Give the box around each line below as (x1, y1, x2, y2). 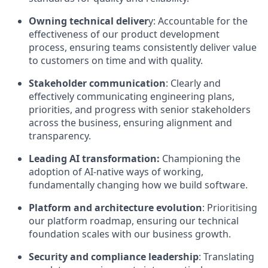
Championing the (162, 152, 240, 165)
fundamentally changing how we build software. (29, 178, 248, 191)
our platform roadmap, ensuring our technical (29, 214, 239, 227)
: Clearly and (166, 77, 221, 90)
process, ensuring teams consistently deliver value (29, 41, 257, 54)
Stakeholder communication (29, 77, 166, 90)
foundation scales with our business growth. (29, 227, 231, 240)
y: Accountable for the (148, 14, 248, 28)
